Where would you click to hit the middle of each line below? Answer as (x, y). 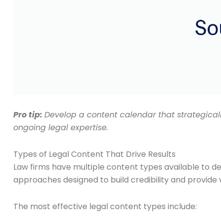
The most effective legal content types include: (105, 207)
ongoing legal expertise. (61, 128)
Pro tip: (28, 115)
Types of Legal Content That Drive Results (94, 154)
